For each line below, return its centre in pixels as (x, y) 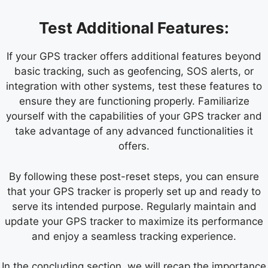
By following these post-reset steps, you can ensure (134, 176)
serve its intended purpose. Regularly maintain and (134, 206)
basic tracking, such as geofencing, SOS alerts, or (134, 71)
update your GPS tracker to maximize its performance (134, 221)
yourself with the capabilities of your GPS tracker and (134, 116)
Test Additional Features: (134, 28)
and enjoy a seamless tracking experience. (134, 236)
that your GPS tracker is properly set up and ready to (134, 191)
